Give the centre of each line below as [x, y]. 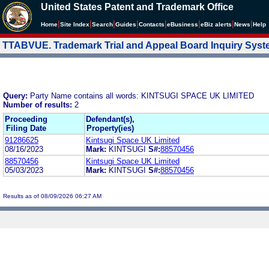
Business [184, 24]
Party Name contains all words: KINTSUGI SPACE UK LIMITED [142, 95]
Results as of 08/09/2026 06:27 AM [52, 196]
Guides [126, 24]
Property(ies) [110, 128]
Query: [17, 95]
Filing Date [26, 128]
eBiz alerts [216, 24]
